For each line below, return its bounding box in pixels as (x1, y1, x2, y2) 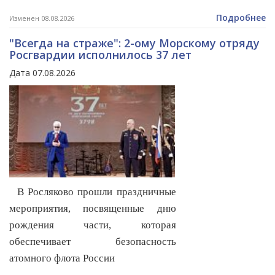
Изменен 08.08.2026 (9, 14, 74, 23)
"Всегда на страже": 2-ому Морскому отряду (9, 36, 260, 51)
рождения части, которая (9, 219, 176, 231)
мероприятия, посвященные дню (9, 203, 176, 215)
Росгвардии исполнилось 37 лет (9, 47, 192, 63)
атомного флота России (9, 252, 115, 265)
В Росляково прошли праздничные (9, 186, 176, 198)
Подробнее (216, 12, 266, 24)
